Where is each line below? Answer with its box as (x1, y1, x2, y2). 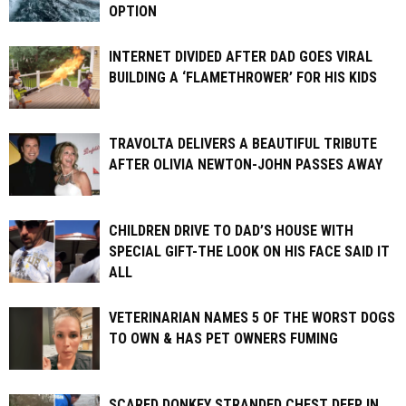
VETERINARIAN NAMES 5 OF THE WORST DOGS (109, 308, 395, 326)
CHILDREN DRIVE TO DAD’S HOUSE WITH (109, 221, 353, 239)
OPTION (109, 2, 157, 20)
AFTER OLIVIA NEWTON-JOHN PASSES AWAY (109, 155, 382, 173)
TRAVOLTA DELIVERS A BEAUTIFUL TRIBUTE (109, 134, 377, 152)
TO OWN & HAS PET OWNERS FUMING (109, 329, 338, 347)
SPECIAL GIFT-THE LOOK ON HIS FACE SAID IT (109, 242, 390, 260)
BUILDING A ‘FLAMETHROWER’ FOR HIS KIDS (109, 68, 377, 86)
